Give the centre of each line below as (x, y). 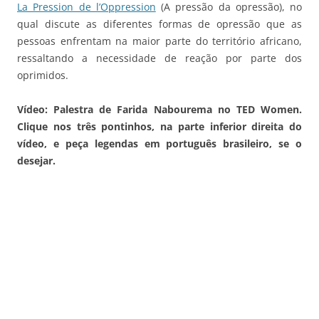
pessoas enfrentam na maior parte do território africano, (159, 41)
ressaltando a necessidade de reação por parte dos (159, 58)
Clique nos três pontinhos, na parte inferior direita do (159, 126)
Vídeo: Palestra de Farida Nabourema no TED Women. (159, 109)
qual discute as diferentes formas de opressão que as (159, 23)
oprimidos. (43, 75)
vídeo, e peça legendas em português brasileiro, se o (159, 143)
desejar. (36, 160)
